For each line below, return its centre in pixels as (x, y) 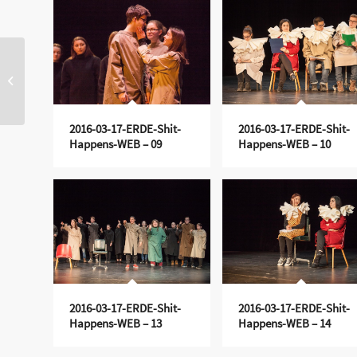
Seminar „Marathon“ (73, 90)
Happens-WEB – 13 (116, 323)
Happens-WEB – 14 (284, 323)
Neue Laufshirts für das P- (83, 73)
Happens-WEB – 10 (284, 143)
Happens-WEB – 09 (116, 143)
